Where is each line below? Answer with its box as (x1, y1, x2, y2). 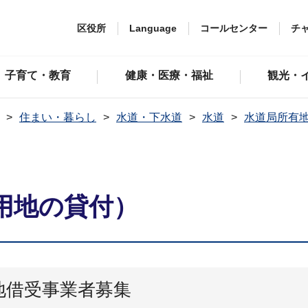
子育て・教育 (4, 69, 71, 81)
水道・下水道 (116, 111, 182, 123)
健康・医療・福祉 (125, 69, 214, 81)
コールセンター (200, 22, 267, 34)
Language (129, 22, 177, 34)
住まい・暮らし (19, 111, 96, 123)
